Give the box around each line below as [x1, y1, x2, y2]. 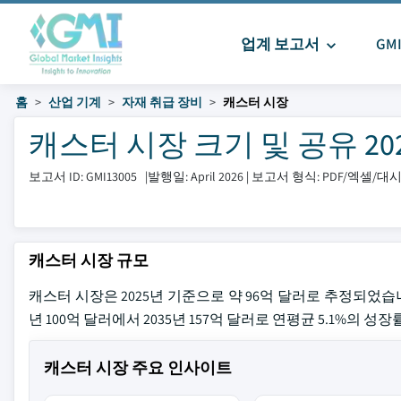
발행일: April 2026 [148, 167, 243, 184]
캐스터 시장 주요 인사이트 [44, 357, 232, 378]
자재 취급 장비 [122, 94, 202, 110]
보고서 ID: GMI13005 [29, 167, 137, 184]
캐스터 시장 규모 [29, 250, 149, 270]
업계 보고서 [241, 34, 322, 54]
